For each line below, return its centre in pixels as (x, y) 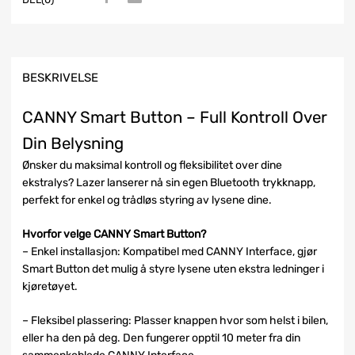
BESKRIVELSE (60, 77)
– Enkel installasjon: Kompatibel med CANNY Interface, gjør (170, 252)
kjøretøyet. (50, 287)
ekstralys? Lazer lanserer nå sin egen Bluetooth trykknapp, (169, 183)
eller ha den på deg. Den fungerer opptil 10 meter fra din (161, 338)
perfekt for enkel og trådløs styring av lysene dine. (147, 200)
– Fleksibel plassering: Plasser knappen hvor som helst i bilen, (175, 321)
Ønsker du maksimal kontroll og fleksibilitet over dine (152, 166)
